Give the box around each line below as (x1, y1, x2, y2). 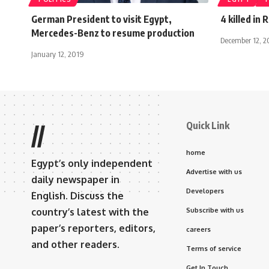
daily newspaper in (31, 173, 119, 186)
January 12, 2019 (31, 49, 84, 59)
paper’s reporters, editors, (31, 222, 156, 234)
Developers (186, 186, 224, 195)
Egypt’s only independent (31, 157, 153, 169)
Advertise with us (186, 167, 242, 176)
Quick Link (186, 119, 229, 131)
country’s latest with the (31, 205, 149, 218)
